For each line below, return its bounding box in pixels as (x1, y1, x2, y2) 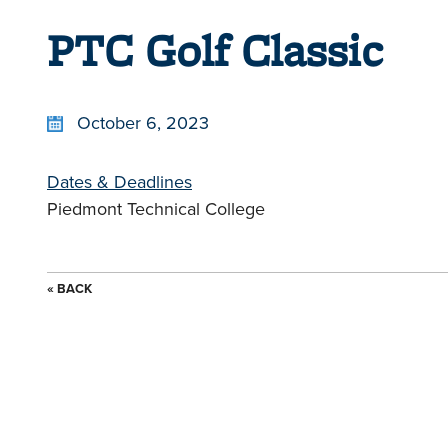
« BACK (47, 279, 92, 298)
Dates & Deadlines (47, 169, 192, 194)
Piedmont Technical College (47, 196, 265, 221)
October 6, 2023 (77, 110, 209, 135)
